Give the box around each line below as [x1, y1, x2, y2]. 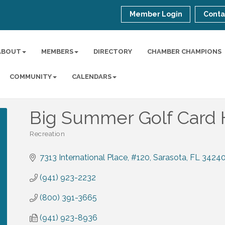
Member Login [130, 10, 183, 18]
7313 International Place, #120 [40, 153, 150, 162]
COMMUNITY [10, 73, 52, 80]
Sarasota [153, 153, 186, 162]
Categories [29, 135, 64, 143]
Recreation [30, 130, 65, 138]
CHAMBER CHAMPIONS [147, 48, 222, 55]
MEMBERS [41, 48, 74, 55]
